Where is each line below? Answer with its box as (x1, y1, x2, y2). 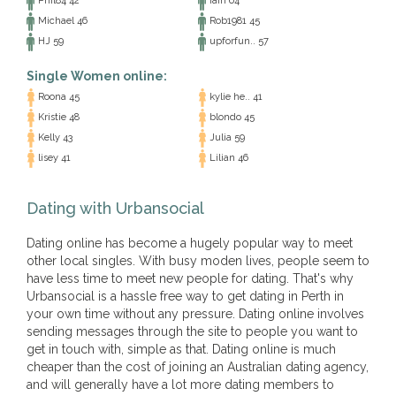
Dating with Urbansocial (27, 199, 204, 217)
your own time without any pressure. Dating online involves (27, 307, 364, 321)
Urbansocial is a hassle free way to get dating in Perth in (27, 289, 344, 303)
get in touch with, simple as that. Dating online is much (27, 342, 336, 356)
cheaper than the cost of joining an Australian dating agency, (27, 360, 369, 374)
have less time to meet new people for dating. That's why (27, 271, 354, 286)
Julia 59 (207, 132, 245, 144)
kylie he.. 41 (207, 91, 263, 103)
